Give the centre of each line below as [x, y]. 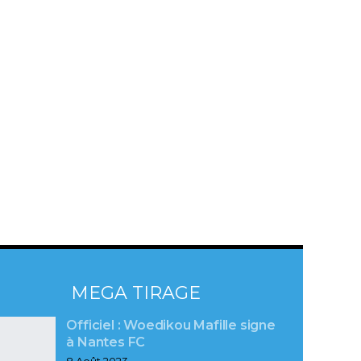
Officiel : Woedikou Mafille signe [171, 326]
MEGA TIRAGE [136, 293]
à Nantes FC [107, 342]
